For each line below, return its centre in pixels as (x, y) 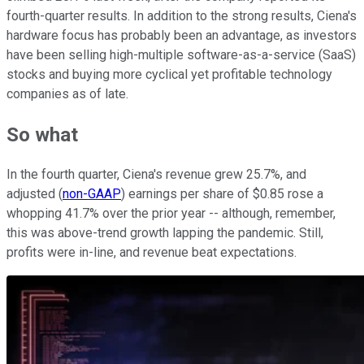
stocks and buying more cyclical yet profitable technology (169, 74)
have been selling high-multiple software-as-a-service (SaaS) (181, 54)
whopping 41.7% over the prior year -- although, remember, (171, 214)
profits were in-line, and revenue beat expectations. (152, 253)
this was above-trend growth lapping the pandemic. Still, (165, 233)
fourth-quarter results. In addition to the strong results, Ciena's (182, 15)
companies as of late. (69, 93)
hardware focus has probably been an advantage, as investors (182, 35)
